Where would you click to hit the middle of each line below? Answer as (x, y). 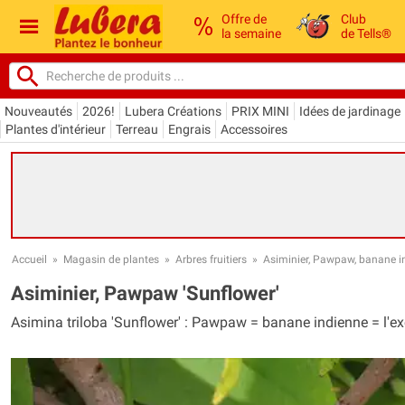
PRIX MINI (260, 111)
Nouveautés (38, 111)
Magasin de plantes (111, 259)
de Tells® (367, 34)
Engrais (189, 129)
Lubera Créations (173, 111)
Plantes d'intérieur (56, 129)
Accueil (29, 259)
